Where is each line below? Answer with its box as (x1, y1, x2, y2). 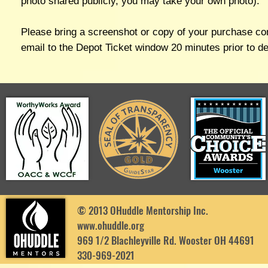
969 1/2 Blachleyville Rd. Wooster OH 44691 (77, 232, 254, 248)
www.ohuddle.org (77, 217, 144, 233)
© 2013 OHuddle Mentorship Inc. (77, 202, 208, 218)
